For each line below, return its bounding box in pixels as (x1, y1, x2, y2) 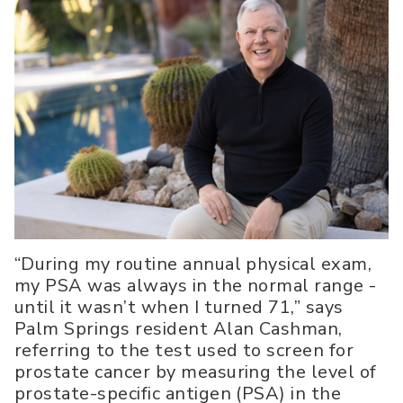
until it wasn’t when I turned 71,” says (14, 295, 344, 320)
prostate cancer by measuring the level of (14, 360, 377, 385)
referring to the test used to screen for (14, 338, 354, 363)
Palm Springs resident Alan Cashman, (14, 317, 343, 342)
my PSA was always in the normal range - (14, 273, 377, 299)
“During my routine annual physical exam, (14, 252, 372, 277)
